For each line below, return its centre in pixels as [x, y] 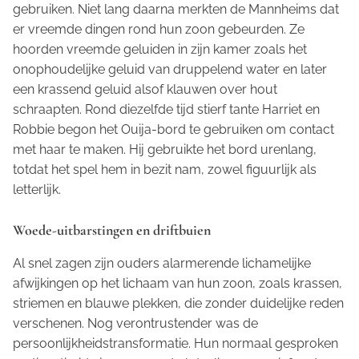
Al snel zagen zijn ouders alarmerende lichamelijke [162, 263]
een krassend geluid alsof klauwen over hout [145, 89]
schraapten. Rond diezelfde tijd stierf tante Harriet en [166, 109]
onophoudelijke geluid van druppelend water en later [170, 69]
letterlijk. [37, 189]
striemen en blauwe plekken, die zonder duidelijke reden [178, 303]
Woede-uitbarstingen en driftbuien [112, 230]
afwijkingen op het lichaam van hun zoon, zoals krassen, [177, 283]
